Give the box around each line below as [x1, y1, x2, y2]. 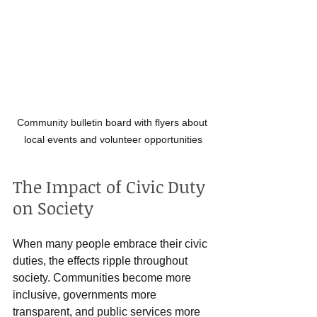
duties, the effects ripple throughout [13, 254, 190, 267]
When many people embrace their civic [13, 237, 210, 250]
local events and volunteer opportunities [24, 133, 202, 145]
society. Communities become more [13, 271, 194, 284]
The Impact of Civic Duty [13, 174, 209, 198]
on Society [13, 195, 93, 219]
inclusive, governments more [13, 288, 159, 301]
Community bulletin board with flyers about [16, 116, 210, 128]
